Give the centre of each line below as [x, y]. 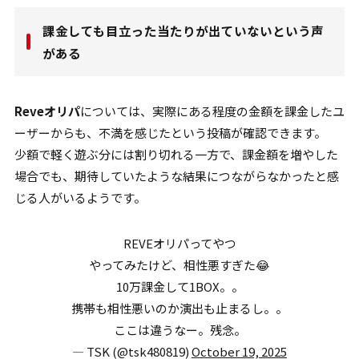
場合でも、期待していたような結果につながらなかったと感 [176, 175]
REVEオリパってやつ [179, 243]
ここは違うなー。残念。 [179, 329]
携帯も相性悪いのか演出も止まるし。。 [179, 308]
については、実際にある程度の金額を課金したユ [212, 111]
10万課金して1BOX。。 [179, 286]
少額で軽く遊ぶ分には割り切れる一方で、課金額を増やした [176, 154]
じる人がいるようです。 [80, 197]
